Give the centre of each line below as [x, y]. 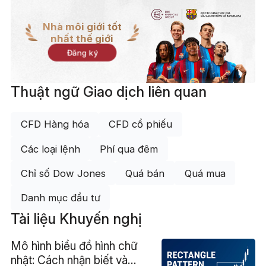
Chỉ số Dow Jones [63, 173]
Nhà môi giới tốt [82, 26]
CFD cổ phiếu [141, 124]
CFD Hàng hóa [55, 124]
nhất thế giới [82, 38]
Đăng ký [82, 52]
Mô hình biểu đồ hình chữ [74, 246]
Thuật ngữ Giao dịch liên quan [108, 92]
